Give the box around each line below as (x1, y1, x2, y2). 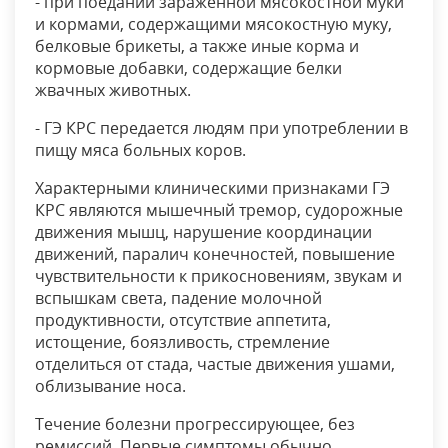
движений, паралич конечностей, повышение (35, 243, 395, 266)
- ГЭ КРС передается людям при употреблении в (35, 117, 408, 140)
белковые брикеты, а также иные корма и (35, 35, 359, 58)
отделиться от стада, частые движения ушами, (35, 353, 395, 376)
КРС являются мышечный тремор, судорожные (35, 199, 403, 222)
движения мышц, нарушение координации (35, 221, 372, 244)
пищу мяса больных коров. (35, 139, 246, 162)
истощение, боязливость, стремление (35, 331, 330, 354)
